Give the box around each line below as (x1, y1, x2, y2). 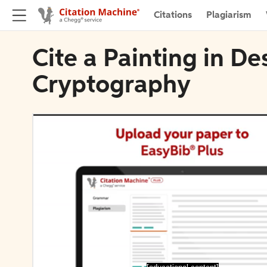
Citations (154, 10, 192, 20)
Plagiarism (206, 10, 252, 20)
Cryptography (32, 73, 191, 98)
